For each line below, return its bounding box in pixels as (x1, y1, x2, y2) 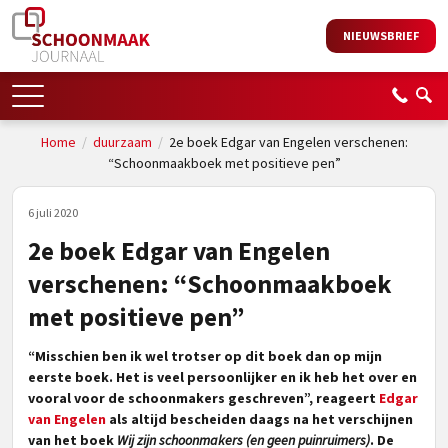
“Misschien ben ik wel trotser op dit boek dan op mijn (28, 347, 382, 365)
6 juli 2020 (28, 205, 78, 220)
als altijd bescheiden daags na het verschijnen (106, 410, 413, 428)
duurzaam (92, 133, 152, 151)
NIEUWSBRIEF (343, 28, 419, 43)
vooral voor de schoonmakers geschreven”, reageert (28, 389, 379, 407)
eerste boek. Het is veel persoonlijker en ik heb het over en (28, 368, 417, 386)
